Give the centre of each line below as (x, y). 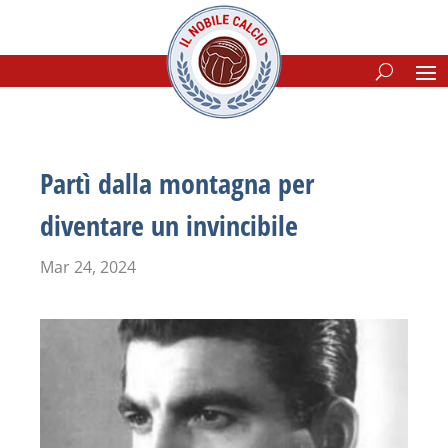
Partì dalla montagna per (177, 183)
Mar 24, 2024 (88, 267)
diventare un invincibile (169, 225)
